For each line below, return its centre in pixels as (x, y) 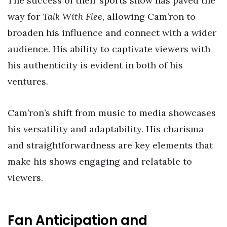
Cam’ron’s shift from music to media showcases (112, 113)
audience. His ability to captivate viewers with (109, 49)
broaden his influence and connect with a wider (112, 33)
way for (25, 17)
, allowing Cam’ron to (149, 17)
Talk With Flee (72, 17)
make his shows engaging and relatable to (100, 162)
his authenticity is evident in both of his (95, 65)
